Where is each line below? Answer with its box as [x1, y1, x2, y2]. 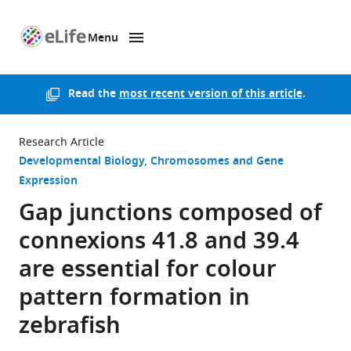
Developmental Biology [19, 153, 144, 171]
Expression [19, 172, 78, 190]
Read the [67, 85, 119, 103]
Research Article [19, 134, 104, 150]
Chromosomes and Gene [150, 153, 284, 171]
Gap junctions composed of [19, 196, 322, 233]
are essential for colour [19, 252, 277, 290]
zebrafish [19, 309, 121, 346]
